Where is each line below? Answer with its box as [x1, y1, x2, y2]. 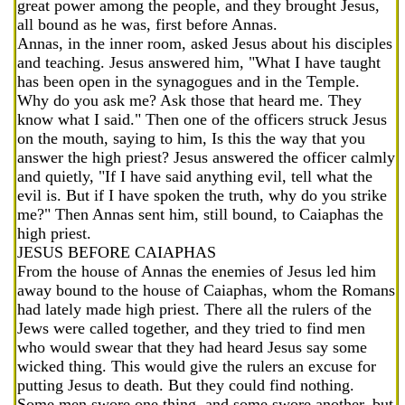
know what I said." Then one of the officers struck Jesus [17, 110, 387, 128]
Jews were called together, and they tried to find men [17, 319, 365, 337]
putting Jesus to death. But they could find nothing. [17, 376, 354, 394]
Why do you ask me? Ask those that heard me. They [17, 91, 362, 109]
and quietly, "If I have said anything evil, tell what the [17, 167, 372, 185]
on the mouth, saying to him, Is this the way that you [17, 129, 365, 147]
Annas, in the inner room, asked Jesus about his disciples [17, 34, 392, 52]
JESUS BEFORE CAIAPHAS [17, 243, 216, 261]
